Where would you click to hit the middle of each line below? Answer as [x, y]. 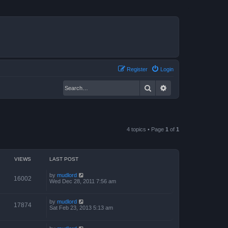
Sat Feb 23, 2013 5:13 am [81, 208]
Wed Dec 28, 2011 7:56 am [83, 181]
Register [137, 69]
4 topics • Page [146, 129]
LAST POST [64, 159]
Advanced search [194, 87]
